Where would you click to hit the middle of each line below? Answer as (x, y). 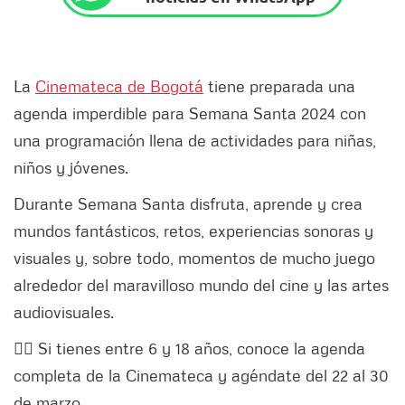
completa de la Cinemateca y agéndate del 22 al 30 (201, 376)
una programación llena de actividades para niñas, (195, 141)
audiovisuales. (66, 312)
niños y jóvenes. (71, 168)
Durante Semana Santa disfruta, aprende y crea (188, 204)
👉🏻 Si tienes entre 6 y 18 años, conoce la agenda (189, 348)
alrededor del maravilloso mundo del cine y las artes (201, 285)
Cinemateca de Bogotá (119, 86)
